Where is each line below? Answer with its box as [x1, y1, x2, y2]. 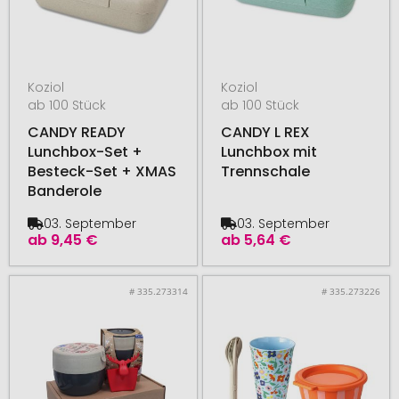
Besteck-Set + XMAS [28, 160, 176, 182]
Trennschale [220, 160, 310, 182]
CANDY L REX [220, 121, 310, 142]
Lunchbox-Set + [28, 141, 142, 162]
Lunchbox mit [220, 141, 317, 162]
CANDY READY [28, 121, 126, 142]
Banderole [28, 180, 102, 201]
